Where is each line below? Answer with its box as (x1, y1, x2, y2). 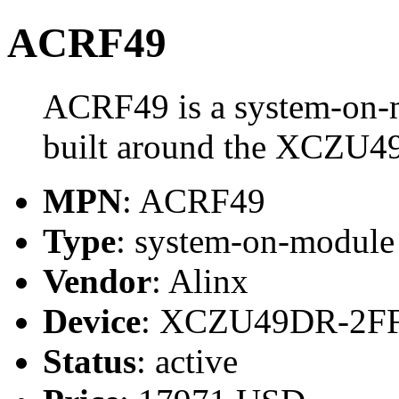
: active (136, 341, 238, 380)
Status (43, 341, 136, 380)
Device (43, 301, 141, 340)
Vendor (43, 261, 151, 300)
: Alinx (151, 261, 248, 300)
